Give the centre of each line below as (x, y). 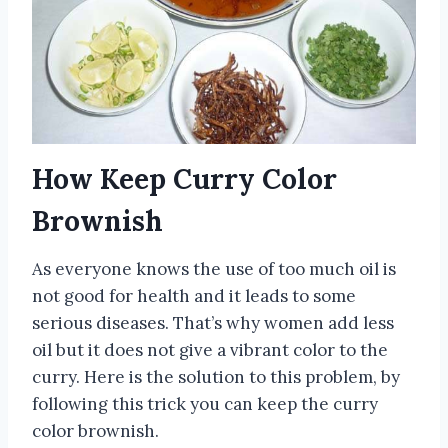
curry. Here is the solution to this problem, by (216, 377)
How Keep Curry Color (184, 179)
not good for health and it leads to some (194, 296)
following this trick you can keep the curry (205, 404)
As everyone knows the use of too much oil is (214, 269)
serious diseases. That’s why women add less (213, 323)
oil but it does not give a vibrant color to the (210, 350)
